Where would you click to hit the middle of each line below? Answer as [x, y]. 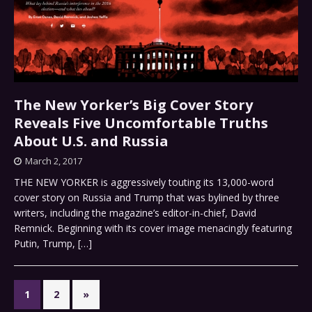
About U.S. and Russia [91, 141]
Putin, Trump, [46, 243]
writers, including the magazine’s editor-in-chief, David [135, 212]
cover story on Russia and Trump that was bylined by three [147, 197]
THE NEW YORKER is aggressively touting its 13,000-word [144, 182]
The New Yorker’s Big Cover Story [133, 104]
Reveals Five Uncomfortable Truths [141, 123]
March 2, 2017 [54, 161]
